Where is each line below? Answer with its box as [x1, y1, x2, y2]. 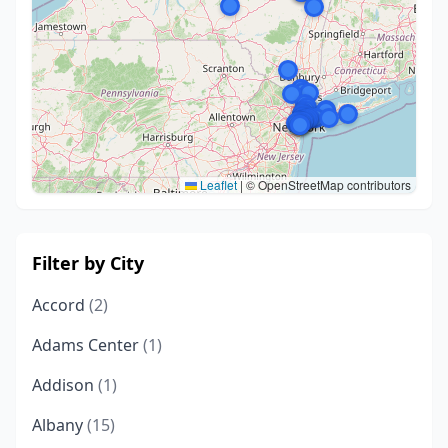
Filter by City [32, 251, 144, 275]
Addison [32, 374, 98, 396]
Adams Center [32, 334, 143, 356]
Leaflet [197, 176, 237, 193]
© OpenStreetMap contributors [243, 176, 411, 193]
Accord [32, 294, 89, 316]
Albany [32, 414, 87, 436]
